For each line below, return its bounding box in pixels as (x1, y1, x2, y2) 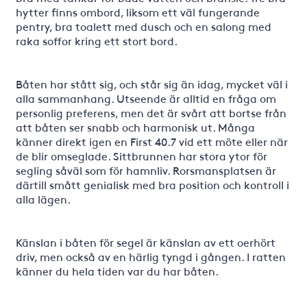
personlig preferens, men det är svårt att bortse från (15, 105, 286, 120)
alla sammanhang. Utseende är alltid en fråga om (15, 90, 276, 106)
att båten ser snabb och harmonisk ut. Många (15, 119, 255, 134)
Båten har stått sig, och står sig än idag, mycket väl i (15, 76, 288, 91)
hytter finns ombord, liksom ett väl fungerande (15, 4, 260, 19)
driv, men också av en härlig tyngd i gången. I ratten (15, 249, 286, 264)
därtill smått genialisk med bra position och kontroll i (15, 177, 289, 192)
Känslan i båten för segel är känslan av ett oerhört (15, 234, 275, 249)
